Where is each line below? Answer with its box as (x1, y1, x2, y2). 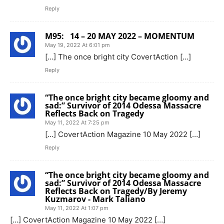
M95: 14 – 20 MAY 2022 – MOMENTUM (45, 30, 194, 41)
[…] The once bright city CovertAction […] (45, 51, 191, 61)
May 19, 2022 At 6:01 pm (45, 41, 110, 48)
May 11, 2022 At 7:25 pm (45, 118, 109, 126)
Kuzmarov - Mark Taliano (45, 193, 145, 204)
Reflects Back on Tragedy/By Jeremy (45, 185, 187, 196)
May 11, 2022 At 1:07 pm (45, 204, 108, 211)
